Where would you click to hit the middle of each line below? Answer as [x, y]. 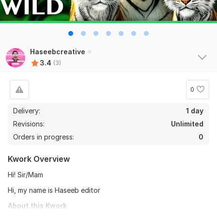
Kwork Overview [39, 159]
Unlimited [187, 124]
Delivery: [27, 110]
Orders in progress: [44, 137]
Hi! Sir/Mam [25, 174]
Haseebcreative [58, 51]
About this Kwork [37, 205]
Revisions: [30, 124]
